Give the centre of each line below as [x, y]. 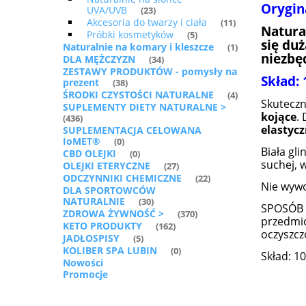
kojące [279, 117]
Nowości [83, 263]
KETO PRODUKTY [102, 226]
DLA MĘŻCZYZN [99, 59]
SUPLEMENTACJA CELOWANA [132, 130]
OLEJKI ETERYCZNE [107, 166]
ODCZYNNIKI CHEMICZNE [122, 178]
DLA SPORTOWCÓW [109, 191]
